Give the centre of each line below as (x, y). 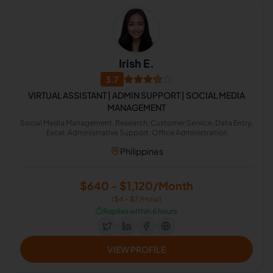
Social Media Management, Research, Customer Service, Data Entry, (136, 123)
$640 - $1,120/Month (136, 186)
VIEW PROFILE (136, 249)
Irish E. (136, 63)
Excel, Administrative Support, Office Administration (136, 133)
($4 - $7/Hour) (136, 199)
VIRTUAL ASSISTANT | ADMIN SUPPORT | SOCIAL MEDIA (136, 95)
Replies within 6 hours (140, 211)
